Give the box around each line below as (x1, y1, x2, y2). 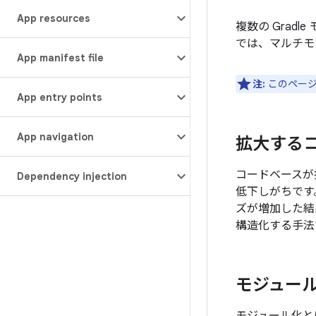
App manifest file (17, 51, 104, 64)
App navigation (17, 130, 94, 143)
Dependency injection (17, 170, 127, 183)
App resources (17, 12, 90, 25)
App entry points (17, 91, 102, 104)
